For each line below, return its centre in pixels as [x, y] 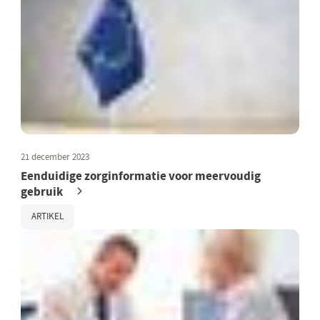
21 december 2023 [55, 157]
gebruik [42, 191]
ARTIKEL [48, 216]
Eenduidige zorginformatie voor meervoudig [141, 176]
